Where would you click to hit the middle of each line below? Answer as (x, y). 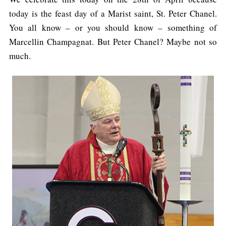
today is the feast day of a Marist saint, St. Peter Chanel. (113, 14)
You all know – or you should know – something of (113, 28)
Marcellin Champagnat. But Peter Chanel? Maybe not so (113, 42)
